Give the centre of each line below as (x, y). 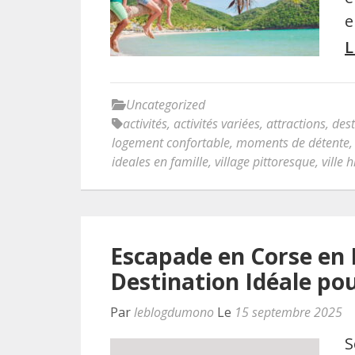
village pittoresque (265, 162)
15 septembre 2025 (288, 312)
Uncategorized (166, 105)
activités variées (217, 124)
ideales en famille (160, 162)
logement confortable (171, 143)
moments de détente (293, 143)
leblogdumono (174, 312)
